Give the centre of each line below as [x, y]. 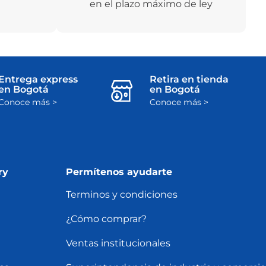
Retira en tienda [189, 80]
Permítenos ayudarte [119, 172]
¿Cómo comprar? [106, 219]
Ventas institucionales [118, 243]
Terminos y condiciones [121, 195]
